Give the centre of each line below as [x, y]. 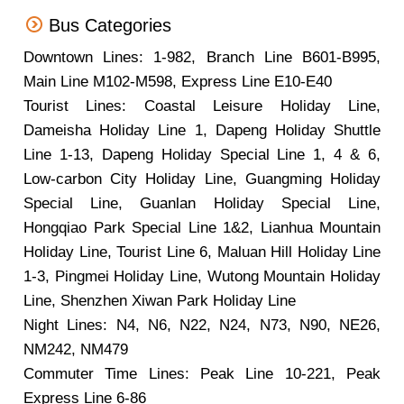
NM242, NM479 [76, 349]
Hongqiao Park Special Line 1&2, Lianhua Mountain [202, 228]
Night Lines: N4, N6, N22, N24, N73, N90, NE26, [202, 325]
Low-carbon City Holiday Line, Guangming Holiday [202, 179]
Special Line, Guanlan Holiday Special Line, [202, 203]
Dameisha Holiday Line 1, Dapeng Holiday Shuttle [202, 130]
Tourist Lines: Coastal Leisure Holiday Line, [202, 106]
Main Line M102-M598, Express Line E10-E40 [178, 82]
